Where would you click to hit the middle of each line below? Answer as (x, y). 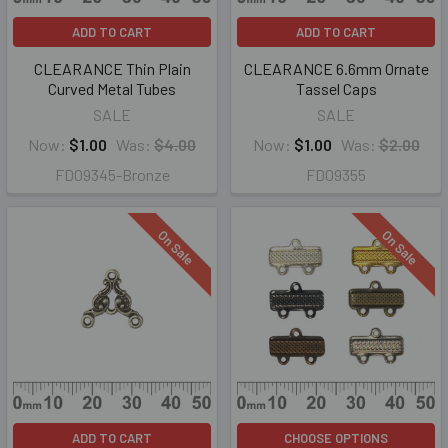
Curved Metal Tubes (112, 88)
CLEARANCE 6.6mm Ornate (336, 68)
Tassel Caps (336, 88)
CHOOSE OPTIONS (336, 438)
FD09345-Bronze (112, 174)
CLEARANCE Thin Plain (112, 68)
